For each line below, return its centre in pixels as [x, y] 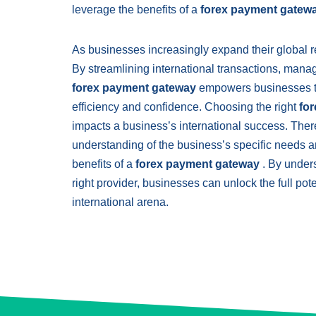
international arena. [120, 202]
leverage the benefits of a [136, 10]
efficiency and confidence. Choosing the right [186, 107]
